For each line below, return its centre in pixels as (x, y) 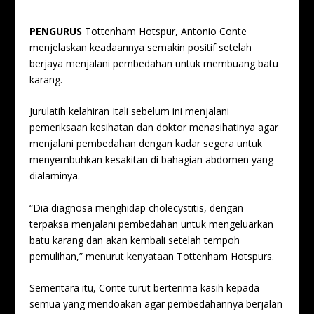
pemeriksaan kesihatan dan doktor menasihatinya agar (154, 128)
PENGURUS (56, 31)
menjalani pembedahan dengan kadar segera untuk (146, 144)
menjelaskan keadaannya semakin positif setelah (141, 47)
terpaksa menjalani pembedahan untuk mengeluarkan (152, 224)
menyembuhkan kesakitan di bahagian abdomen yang (152, 160)
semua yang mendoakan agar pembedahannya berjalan (156, 304)
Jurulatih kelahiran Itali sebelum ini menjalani (130, 111)
